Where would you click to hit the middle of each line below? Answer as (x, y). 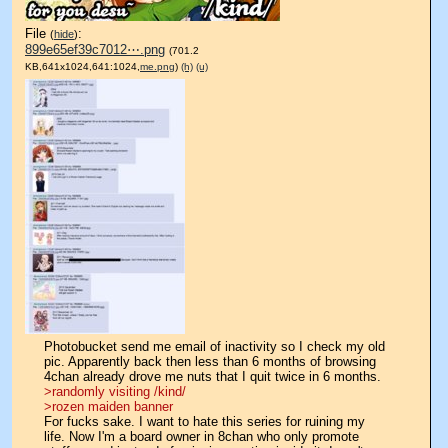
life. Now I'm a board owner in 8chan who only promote (201, 437)
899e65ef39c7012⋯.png (95, 49)
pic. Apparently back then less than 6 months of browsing (210, 361)
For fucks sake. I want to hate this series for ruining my (204, 422)
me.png (157, 66)
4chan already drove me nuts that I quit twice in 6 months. (212, 376)
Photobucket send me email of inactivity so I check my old (214, 346)
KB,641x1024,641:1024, (82, 66)
